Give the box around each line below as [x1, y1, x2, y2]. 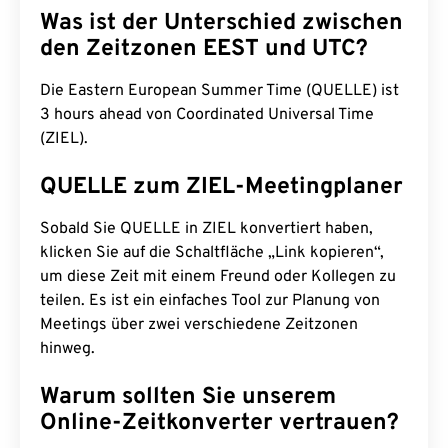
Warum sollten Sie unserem [40, 383, 336, 412]
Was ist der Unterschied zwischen [40, 9, 403, 38]
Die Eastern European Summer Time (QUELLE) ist [40, 81, 399, 101]
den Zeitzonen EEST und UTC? [40, 35, 368, 64]
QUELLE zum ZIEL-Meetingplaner [40, 173, 403, 202]
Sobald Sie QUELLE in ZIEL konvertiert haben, [40, 219, 373, 239]
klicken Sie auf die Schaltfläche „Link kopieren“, [40, 243, 384, 263]
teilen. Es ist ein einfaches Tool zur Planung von [40, 291, 380, 311]
